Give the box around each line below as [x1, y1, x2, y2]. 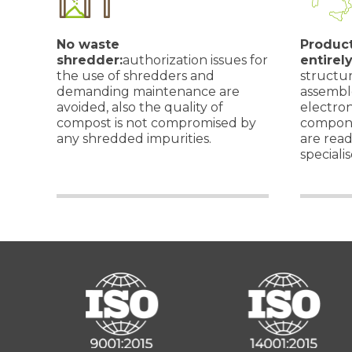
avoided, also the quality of [57, 100, 223, 115]
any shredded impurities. [57, 131, 211, 146]
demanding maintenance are [57, 84, 240, 99]
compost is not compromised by [57, 115, 256, 130]
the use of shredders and [57, 68, 214, 83]
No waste [57, 37, 119, 52]
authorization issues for [123, 53, 268, 68]
